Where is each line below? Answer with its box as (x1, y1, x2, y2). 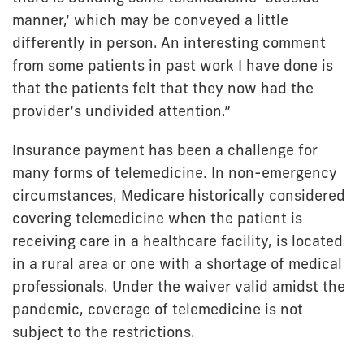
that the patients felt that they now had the (12, 79, 314, 97)
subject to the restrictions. (12, 323, 195, 341)
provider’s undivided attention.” (12, 102, 231, 120)
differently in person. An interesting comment (12, 33, 326, 52)
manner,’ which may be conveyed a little (12, 11, 288, 29)
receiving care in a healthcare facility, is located (12, 232, 343, 250)
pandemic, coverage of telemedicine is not (12, 300, 303, 318)
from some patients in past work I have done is (12, 56, 333, 75)
